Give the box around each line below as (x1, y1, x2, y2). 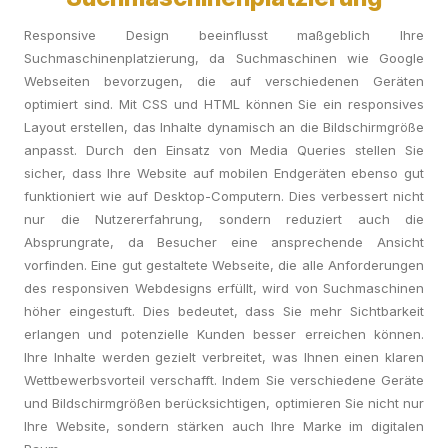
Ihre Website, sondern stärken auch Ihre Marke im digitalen (24, 418, 424, 434)
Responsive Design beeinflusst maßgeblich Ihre (24, 27, 424, 43)
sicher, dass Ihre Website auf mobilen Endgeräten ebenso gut (24, 165, 424, 181)
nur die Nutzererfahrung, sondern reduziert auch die (24, 211, 424, 227)
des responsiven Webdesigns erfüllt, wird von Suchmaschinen (24, 280, 424, 296)
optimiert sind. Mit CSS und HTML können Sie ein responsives (24, 96, 424, 112)
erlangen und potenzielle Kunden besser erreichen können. (24, 326, 424, 342)
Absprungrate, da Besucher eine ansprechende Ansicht (24, 234, 424, 250)
